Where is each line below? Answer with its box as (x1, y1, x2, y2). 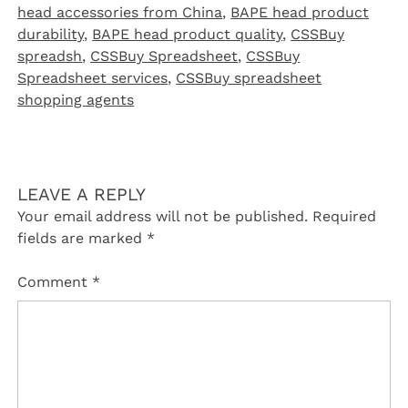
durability (17, 25, 85, 44)
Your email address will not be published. (17, 208, 309, 226)
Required (312, 208, 377, 226)
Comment (17, 273, 93, 291)
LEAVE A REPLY (17, 184, 147, 206)
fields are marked (17, 229, 148, 248)
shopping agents (17, 91, 135, 109)
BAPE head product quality (92, 25, 283, 44)
